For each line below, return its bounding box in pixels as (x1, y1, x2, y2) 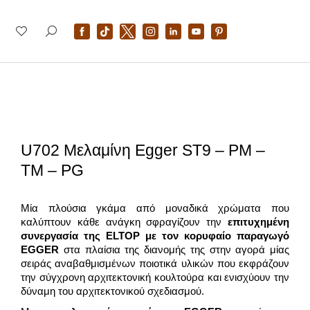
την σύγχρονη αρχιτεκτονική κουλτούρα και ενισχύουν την (21, 271, 289, 283)
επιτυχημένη (228, 216, 289, 228)
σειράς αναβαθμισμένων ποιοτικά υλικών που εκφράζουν (21, 257, 289, 269)
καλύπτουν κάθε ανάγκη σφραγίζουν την (21, 216, 228, 228)
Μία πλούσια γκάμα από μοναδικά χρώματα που (21, 202, 289, 214)
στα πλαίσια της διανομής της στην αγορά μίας (59, 244, 289, 255)
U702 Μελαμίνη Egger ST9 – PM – (21, 141, 265, 159)
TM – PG (21, 161, 84, 179)
